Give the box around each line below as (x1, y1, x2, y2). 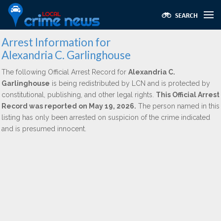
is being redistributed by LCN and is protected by (50, 79, 210, 87)
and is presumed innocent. (1, 125, 86, 133)
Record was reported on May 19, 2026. (1, 102, 136, 110)
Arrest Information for (1, 36, 110, 49)
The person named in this (136, 102, 220, 110)
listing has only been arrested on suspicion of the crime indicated (1, 113, 210, 121)
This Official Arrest (156, 91, 220, 99)
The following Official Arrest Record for (1, 68, 128, 76)
